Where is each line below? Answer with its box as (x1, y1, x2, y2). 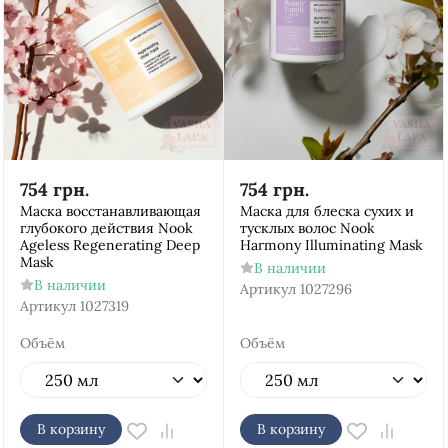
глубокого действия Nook (20, 219, 193, 237)
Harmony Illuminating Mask (240, 236, 423, 254)
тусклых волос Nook (240, 219, 375, 237)
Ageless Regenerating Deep (20, 236, 200, 254)
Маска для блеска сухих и (240, 202, 414, 220)
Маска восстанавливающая (20, 202, 201, 220)
